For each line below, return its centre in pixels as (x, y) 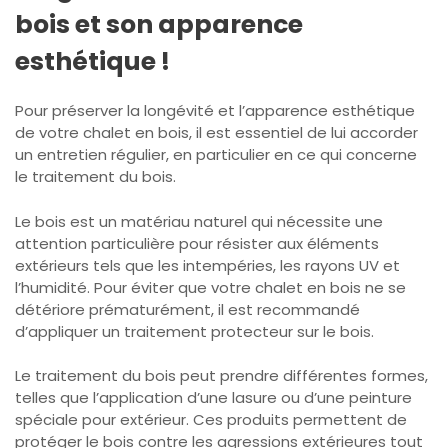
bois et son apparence (159, 25)
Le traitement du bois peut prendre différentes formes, (221, 376)
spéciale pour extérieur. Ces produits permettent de (211, 420)
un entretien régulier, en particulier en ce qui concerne (216, 155)
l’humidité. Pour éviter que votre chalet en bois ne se (210, 287)
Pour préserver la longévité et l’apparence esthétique (215, 111)
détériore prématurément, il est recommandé (187, 309)
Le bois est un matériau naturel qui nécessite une (199, 221)
